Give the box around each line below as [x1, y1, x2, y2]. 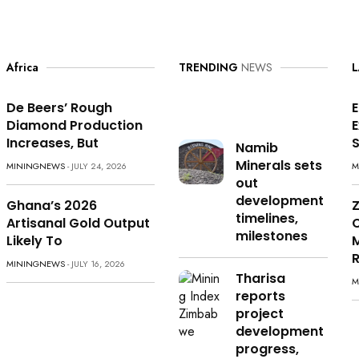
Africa [6, 59, 38, 76]
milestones [235, 227, 308, 246]
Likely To [6, 232, 63, 251]
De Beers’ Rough [6, 99, 112, 118]
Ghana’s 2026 [6, 196, 97, 216]
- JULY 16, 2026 [65, 257, 125, 271]
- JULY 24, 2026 [65, 159, 127, 173]
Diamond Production [6, 116, 143, 135]
